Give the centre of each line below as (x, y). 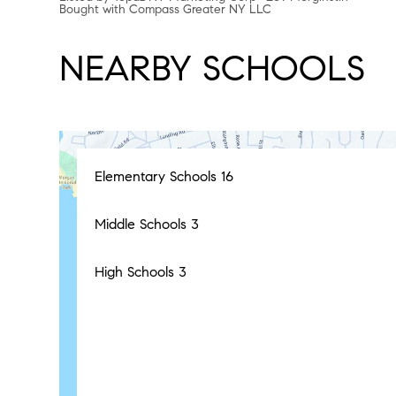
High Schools (137, 272)
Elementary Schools (158, 176)
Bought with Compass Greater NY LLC (166, 9)
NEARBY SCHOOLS (213, 69)
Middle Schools (143, 224)
